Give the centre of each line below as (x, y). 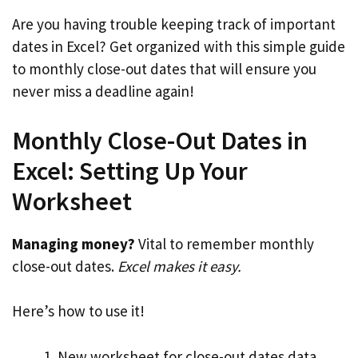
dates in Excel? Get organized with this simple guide (179, 46)
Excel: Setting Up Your (130, 171)
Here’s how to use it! (78, 311)
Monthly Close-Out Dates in (160, 140)
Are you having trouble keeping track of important (174, 24)
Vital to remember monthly (225, 243)
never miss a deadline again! (103, 91)
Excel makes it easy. (179, 266)
